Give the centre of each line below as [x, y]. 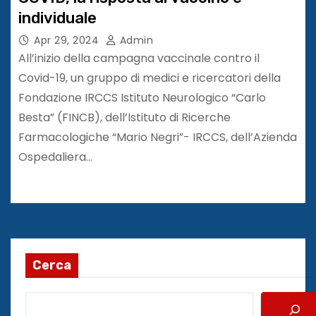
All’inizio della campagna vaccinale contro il [139, 58]
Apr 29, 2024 [66, 40]
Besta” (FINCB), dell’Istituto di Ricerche [124, 117]
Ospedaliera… [55, 157]
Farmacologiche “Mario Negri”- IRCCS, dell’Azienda [158, 137]
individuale [57, 18]
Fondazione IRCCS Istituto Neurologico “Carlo [142, 97]
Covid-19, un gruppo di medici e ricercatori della [150, 78]
